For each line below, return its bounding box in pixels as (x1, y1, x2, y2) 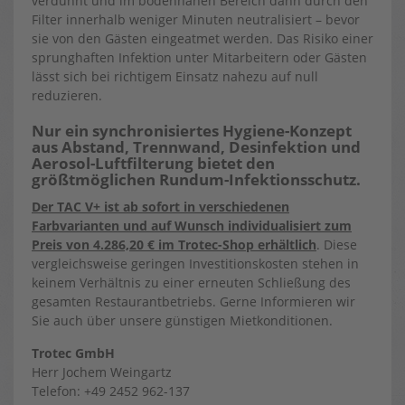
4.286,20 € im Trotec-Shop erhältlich (93, 236, 316, 253)
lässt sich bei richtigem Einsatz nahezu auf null (32, 68, 318, 85)
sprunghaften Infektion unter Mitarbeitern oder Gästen (32, 49, 367, 66)
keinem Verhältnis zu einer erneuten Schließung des (32, 274, 351, 291)
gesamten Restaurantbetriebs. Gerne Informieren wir (32, 293, 355, 310)
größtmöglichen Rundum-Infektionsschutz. (32, 169, 361, 190)
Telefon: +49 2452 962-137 (32, 382, 190, 400)
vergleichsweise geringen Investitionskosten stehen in (32, 255, 359, 272)
